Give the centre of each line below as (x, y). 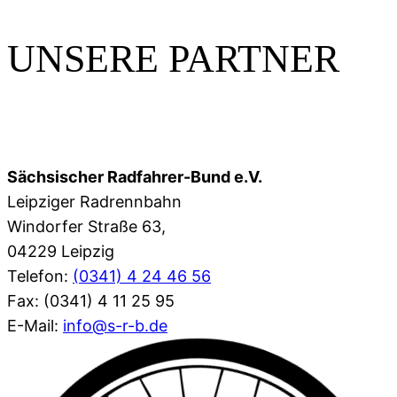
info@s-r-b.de (115, 325)
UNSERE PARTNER (173, 59)
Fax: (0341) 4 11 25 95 (91, 300)
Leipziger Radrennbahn (94, 201)
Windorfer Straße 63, (86, 226)
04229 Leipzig (61, 251)
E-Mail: (35, 325)
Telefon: (40, 276)
